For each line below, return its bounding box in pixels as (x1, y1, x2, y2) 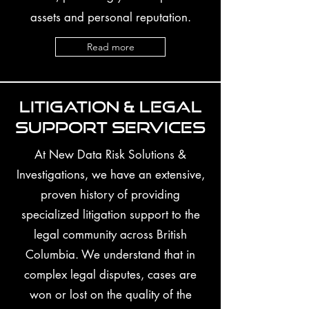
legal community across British (34, 227, 187, 242)
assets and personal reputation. (30, 10, 191, 25)
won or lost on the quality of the (29, 287, 192, 302)
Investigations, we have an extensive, (16, 167, 205, 182)
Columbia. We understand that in (26, 247, 195, 262)
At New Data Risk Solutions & (34, 147, 186, 162)
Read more (86, 41, 134, 53)
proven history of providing (41, 187, 180, 202)
